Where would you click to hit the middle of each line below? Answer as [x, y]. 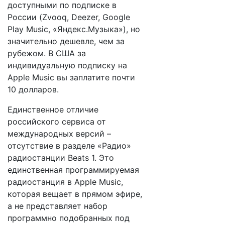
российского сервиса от [57, 122]
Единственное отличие [53, 109]
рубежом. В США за [47, 53]
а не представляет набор [58, 206]
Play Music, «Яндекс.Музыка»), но [74, 29]
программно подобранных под [69, 218]
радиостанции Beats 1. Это [61, 158]
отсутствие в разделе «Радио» [69, 146]
